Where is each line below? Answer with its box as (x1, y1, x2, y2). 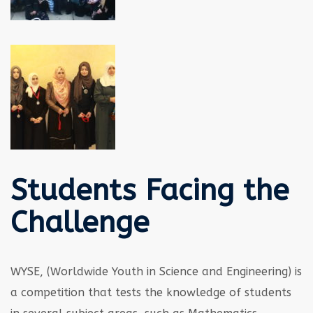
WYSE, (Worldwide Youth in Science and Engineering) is (10, 264, 302, 278)
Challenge (10, 204, 150, 240)
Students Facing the (10, 172, 289, 208)
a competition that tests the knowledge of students (10, 285, 291, 299)
